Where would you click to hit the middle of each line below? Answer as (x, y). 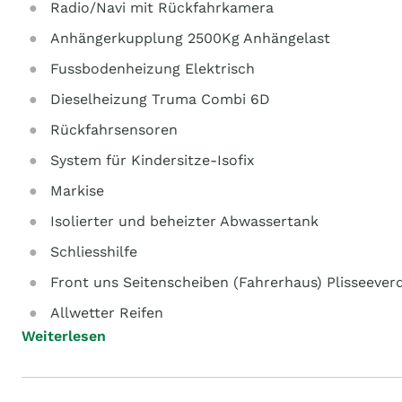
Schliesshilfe (94, 252)
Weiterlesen (64, 336)
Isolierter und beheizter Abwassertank (184, 221)
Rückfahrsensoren (114, 130)
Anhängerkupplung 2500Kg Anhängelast (190, 38)
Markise (77, 191)
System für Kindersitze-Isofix (153, 160)
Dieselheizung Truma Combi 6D (160, 99)
